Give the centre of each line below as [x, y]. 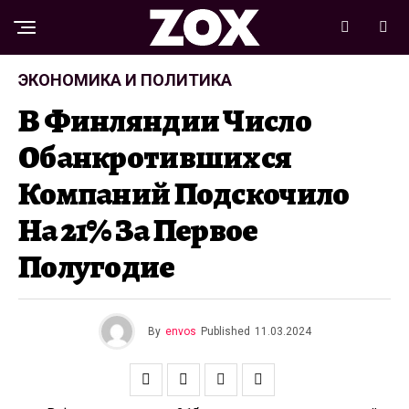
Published [225, 331]
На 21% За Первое [138, 230]
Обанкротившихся [155, 157]
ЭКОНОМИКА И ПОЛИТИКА [125, 80]
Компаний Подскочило [184, 194]
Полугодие [97, 267]
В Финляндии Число [165, 121]
